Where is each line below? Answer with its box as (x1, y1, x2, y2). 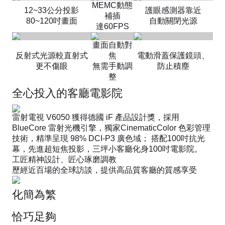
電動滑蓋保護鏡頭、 (137, 51, 209, 60)
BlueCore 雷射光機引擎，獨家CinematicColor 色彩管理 (12, 123, 210, 132)
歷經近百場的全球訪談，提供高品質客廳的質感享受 (12, 165, 197, 174)
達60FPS (95, 22, 129, 31)
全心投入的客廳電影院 (12, 86, 123, 99)
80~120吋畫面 (26, 16, 77, 25)
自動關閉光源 (149, 16, 197, 25)
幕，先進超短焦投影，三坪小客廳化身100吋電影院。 (12, 144, 202, 153)
